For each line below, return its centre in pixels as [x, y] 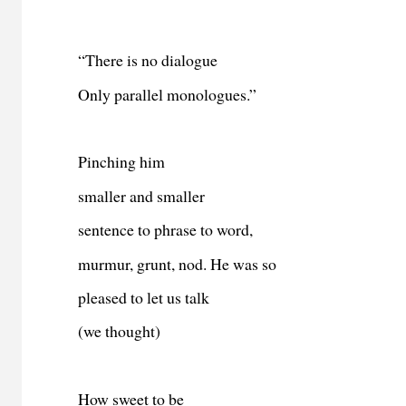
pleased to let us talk [144, 298]
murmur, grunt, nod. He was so [178, 263]
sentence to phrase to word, [166, 230]
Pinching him [122, 162]
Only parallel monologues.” [168, 94]
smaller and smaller [142, 195]
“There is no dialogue [148, 60]
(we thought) [120, 331]
